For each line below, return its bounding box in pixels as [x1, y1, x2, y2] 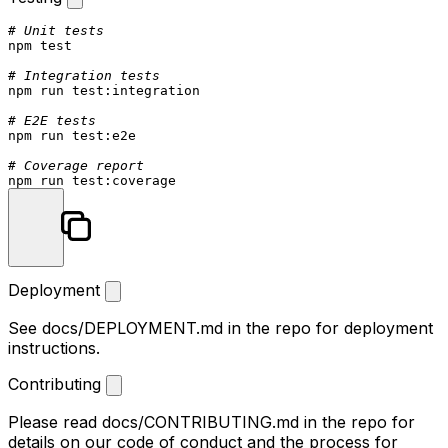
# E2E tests [8, 112, 96, 128]
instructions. [8, 337, 100, 358]
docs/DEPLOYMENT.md [42, 317, 223, 338]
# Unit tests [8, 22, 104, 38]
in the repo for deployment [223, 317, 433, 338]
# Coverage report [8, 157, 144, 173]
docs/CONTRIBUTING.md [102, 411, 299, 432]
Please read [8, 411, 102, 432]
